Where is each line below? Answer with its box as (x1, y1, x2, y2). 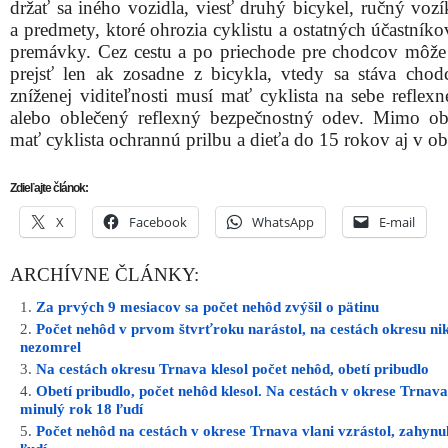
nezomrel (20, 339, 81, 356)
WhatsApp (252, 213, 314, 231)
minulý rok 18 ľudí (20, 401, 143, 418)
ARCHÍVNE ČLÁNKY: (10, 264, 199, 286)
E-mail (379, 213, 415, 231)
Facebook (129, 213, 187, 231)
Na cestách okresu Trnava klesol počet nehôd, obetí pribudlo (36, 361, 429, 378)
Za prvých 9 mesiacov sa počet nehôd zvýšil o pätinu (36, 299, 379, 316)
